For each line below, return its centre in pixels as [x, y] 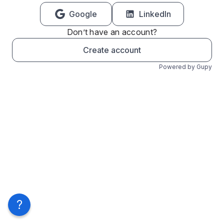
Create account [112, 50]
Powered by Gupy [185, 67]
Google [83, 14]
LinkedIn [155, 14]
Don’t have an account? [112, 32]
